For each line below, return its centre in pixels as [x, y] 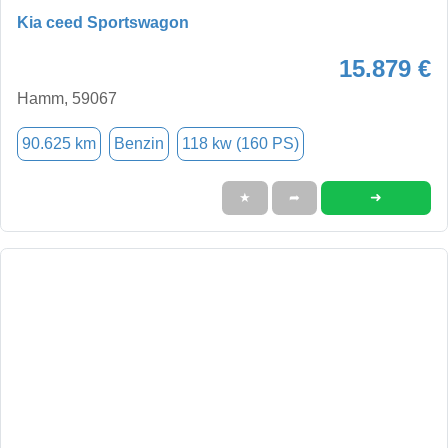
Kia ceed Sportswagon [103, 22]
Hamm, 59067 [67, 98]
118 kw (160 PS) [240, 143]
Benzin [139, 143]
